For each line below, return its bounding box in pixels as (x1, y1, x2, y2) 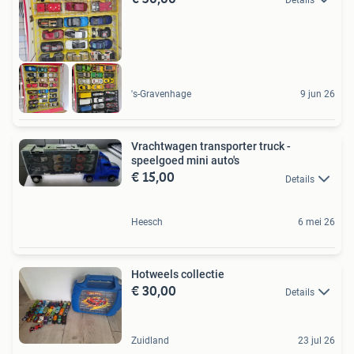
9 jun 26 (300, 88, 335, 100)
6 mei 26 (298, 216, 335, 228)
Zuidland (131, 335, 169, 347)
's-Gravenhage (131, 88, 191, 100)
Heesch (131, 216, 163, 228)
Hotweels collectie (131, 267, 224, 281)
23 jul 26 (298, 335, 335, 347)
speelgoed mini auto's (131, 154, 239, 168)
